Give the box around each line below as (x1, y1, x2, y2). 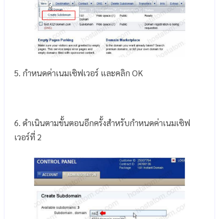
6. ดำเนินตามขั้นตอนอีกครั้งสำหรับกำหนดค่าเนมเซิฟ (14, 117, 190, 128)
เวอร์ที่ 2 (14, 131, 42, 142)
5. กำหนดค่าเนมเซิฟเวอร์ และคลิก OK (14, 67, 143, 78)
